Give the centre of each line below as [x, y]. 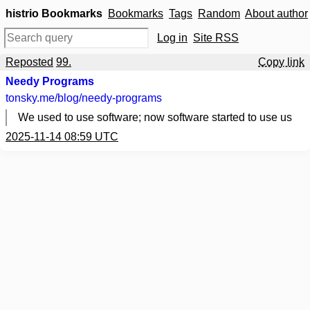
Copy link [281, 62]
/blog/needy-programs [108, 98]
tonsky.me [30, 98]
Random [219, 13]
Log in [172, 38]
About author [276, 13]
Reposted [29, 62]
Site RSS [216, 38]
